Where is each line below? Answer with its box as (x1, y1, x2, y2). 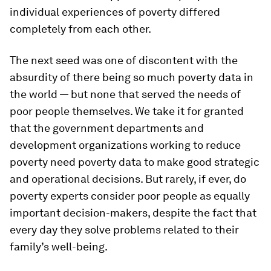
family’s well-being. (10, 240, 108, 253)
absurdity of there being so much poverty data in (10, 71, 253, 84)
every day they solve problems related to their (10, 223, 239, 237)
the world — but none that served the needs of (10, 88, 241, 101)
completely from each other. (10, 22, 151, 36)
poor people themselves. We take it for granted (10, 105, 244, 118)
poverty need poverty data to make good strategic (10, 155, 260, 169)
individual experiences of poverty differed (10, 5, 220, 19)
